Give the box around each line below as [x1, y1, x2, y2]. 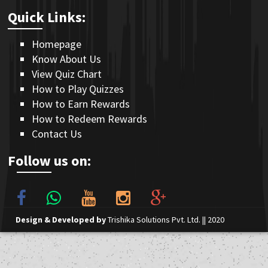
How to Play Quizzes [32, 81, 124, 96]
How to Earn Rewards [32, 96, 130, 111]
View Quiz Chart [32, 66, 102, 81]
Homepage [32, 36, 81, 51]
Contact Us [32, 126, 82, 141]
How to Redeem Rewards [32, 111, 147, 126]
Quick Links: [8, 7, 86, 26]
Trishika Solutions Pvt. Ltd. [108, 214, 200, 225]
